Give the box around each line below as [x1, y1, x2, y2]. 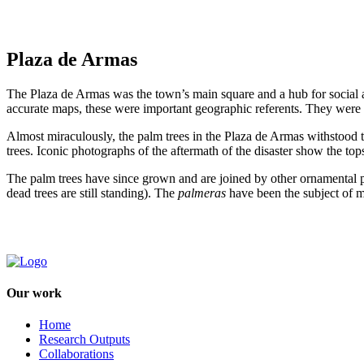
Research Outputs [39, 332, 130, 347]
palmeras [178, 185, 229, 200]
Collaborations [39, 347, 114, 362]
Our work [6, 285, 62, 300]
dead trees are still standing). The [6, 185, 178, 200]
